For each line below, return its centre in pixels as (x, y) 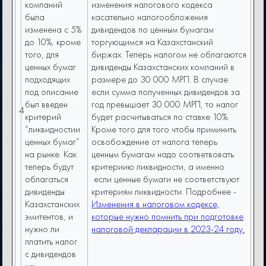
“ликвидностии (53, 129)
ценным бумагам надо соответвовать (163, 154)
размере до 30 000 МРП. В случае (160, 80)
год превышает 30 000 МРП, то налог (165, 104)
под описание (52, 92)
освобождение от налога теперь (155, 142)
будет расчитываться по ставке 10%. (161, 117)
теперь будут (50, 167)
